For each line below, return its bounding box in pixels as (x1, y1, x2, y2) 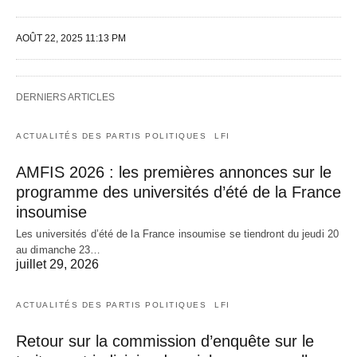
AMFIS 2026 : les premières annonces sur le (16, 163, 331, 181)
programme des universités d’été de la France (16, 182, 341, 201)
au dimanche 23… (16, 243, 101, 256)
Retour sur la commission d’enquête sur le (16, 331, 314, 350)
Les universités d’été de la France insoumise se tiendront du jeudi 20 (16, 227, 339, 240)
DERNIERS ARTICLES (16, 91, 115, 103)
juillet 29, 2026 (16, 257, 99, 271)
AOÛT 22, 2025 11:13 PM (16, 32, 126, 44)
